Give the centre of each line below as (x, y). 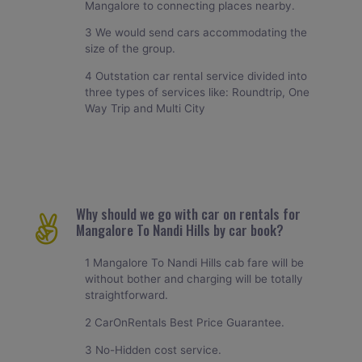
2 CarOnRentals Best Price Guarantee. (185, 323)
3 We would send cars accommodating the (196, 33)
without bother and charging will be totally (194, 279)
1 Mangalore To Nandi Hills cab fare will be (195, 263)
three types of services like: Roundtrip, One (198, 92)
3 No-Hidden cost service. (154, 349)
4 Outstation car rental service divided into (196, 76)
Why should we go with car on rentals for (188, 214)
